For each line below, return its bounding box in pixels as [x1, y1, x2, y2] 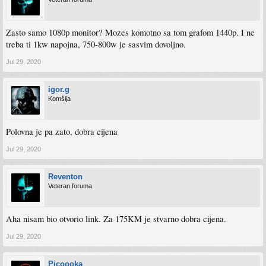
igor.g [48, 85, 69, 94]
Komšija [48, 95, 71, 103]
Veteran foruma [48, 182, 92, 190]
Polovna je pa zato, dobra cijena [6, 126, 118, 138]
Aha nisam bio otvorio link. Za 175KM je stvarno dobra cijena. [6, 213, 226, 225]
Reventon [48, 172, 83, 182]
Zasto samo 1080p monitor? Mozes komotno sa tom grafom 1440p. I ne [6, 27, 255, 39]
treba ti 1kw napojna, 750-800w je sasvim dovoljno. [6, 39, 186, 50]
